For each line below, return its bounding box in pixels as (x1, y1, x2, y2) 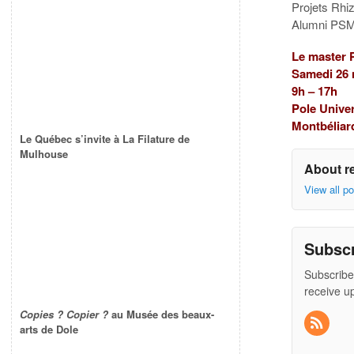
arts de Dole (20, 322, 78, 337)
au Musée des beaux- (108, 307, 214, 322)
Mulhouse (20, 146, 68, 162)
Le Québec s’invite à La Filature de (20, 131, 190, 147)
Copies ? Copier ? (20, 307, 108, 322)
